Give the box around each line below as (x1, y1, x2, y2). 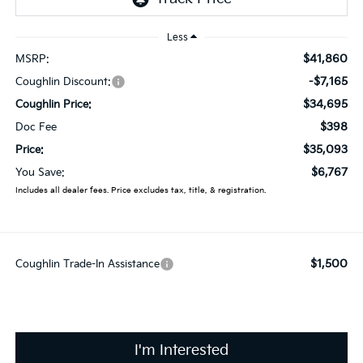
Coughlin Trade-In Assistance (15, 257, 160, 271)
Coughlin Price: (15, 97, 92, 111)
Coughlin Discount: (15, 75, 111, 88)
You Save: (15, 165, 65, 179)
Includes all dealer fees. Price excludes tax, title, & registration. (15, 185, 266, 195)
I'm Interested (135, 341, 228, 359)
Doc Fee (15, 120, 57, 134)
